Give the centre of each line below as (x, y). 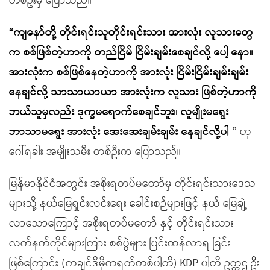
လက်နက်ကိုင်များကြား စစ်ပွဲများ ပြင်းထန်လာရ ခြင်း (120, 243)
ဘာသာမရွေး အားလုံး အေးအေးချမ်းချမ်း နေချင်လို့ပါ (119, 132)
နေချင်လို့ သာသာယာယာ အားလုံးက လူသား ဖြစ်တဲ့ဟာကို (133, 92)
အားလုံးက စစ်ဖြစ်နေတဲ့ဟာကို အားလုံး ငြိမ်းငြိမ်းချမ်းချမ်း (129, 72)
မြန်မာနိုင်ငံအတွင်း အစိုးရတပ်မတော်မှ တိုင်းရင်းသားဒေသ (132, 184)
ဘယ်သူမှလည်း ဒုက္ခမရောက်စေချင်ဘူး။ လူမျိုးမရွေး (119, 112)
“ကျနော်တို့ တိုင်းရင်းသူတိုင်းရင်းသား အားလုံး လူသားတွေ (131, 33)
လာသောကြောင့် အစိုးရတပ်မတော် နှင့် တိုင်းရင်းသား (121, 224)
